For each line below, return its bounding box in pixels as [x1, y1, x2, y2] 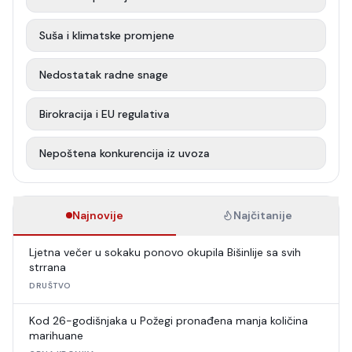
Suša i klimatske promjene [39, 28, 174, 42]
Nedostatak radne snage [39, 68, 168, 82]
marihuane [29, 328, 83, 343]
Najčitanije [233, 208, 292, 222]
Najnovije [72, 208, 123, 222]
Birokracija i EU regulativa [39, 107, 170, 121]
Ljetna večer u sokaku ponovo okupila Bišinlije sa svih [29, 245, 301, 259]
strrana [29, 260, 66, 274]
